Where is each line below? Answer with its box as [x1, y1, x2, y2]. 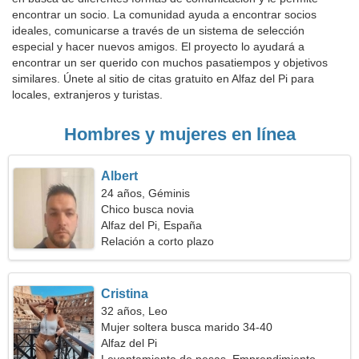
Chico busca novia [101, 203, 195, 216]
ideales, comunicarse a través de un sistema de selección [12, 24, 305, 37]
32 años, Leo [101, 305, 168, 317]
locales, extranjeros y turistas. [12, 88, 163, 101]
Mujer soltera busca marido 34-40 [101, 321, 273, 333]
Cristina [101, 287, 149, 301]
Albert [101, 169, 139, 183]
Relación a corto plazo [101, 235, 215, 248]
